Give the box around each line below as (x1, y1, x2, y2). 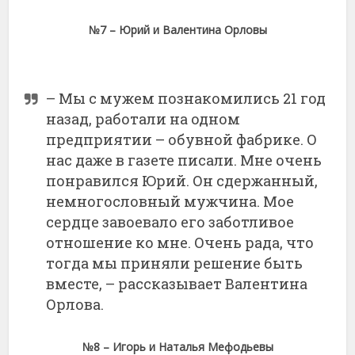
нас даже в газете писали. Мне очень (46, 151, 323, 170)
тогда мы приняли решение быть (46, 254, 303, 273)
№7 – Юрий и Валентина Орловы (88, 22, 267, 38)
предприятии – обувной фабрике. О (46, 130, 318, 150)
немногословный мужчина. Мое (46, 192, 295, 212)
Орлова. (46, 295, 105, 315)
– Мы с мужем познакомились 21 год (46, 89, 326, 109)
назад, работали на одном (46, 109, 241, 129)
